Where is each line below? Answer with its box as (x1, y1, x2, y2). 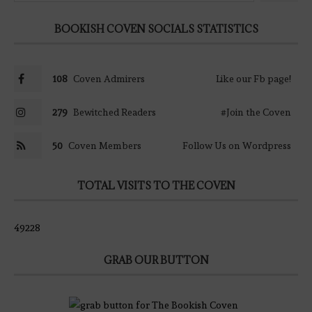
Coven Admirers (73, 72, 145, 84)
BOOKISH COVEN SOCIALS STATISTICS (54, 22, 258, 36)
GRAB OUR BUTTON (103, 253, 209, 267)
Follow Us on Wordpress (182, 139, 291, 151)
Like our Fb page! (216, 72, 291, 84)
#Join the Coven (221, 106, 291, 118)
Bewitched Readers (73, 106, 156, 118)
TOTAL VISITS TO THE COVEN (77, 178, 235, 192)
